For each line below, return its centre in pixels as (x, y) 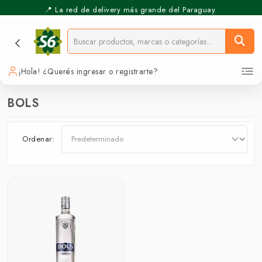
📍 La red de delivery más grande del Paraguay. (131, 9)
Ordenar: (38, 139)
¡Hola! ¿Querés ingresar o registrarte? (88, 71)
